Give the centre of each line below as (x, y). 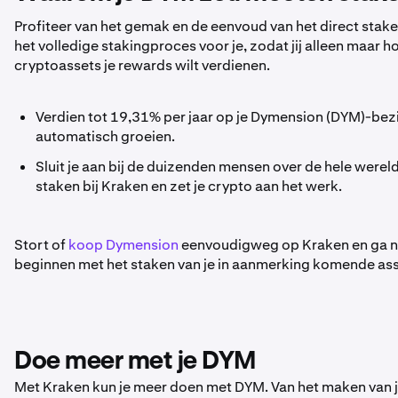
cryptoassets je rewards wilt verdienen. (142, 65)
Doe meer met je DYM (135, 362)
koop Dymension (123, 245)
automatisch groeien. (105, 136)
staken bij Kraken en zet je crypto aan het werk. (189, 186)
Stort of (41, 245)
